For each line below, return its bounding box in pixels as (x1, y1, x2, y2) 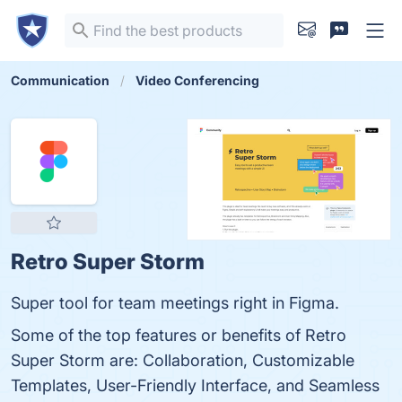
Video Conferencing (135, 73, 259, 88)
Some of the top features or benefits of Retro (11, 326, 346, 345)
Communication (11, 73, 109, 88)
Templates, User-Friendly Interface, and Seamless (11, 376, 380, 395)
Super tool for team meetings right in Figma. (11, 293, 339, 312)
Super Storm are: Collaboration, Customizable (11, 351, 354, 370)
